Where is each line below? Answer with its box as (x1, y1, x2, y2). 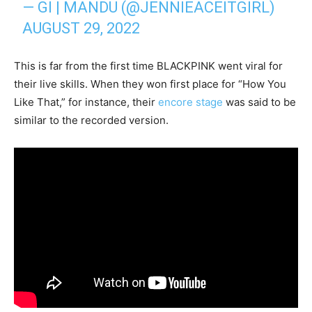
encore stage (158, 95, 223, 109)
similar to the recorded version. (14, 114, 169, 127)
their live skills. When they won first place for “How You (14, 77, 286, 91)
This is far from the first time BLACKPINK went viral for (14, 59, 283, 73)
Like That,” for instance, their (14, 95, 158, 109)
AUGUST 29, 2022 (22, 19, 141, 38)
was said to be (223, 95, 296, 109)
